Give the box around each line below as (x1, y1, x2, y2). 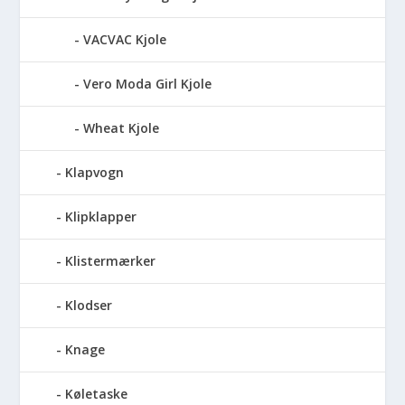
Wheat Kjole (83, 118, 160, 137)
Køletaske (65, 384, 128, 402)
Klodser (65, 296, 113, 314)
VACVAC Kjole (83, 30, 167, 48)
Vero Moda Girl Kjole (83, 74, 212, 92)
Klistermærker (65, 251, 156, 269)
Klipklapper (65, 207, 137, 225)
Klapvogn (65, 163, 125, 181)
